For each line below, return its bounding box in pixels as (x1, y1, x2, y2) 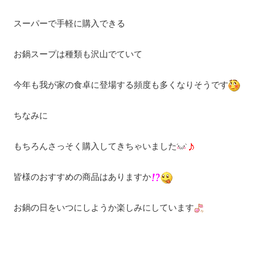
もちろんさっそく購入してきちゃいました (13, 141, 177, 151)
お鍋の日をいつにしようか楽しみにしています (13, 203, 194, 212)
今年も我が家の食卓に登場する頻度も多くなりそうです (13, 80, 228, 90)
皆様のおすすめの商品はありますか (13, 172, 151, 182)
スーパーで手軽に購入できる (13, 18, 125, 28)
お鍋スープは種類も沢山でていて (13, 49, 142, 59)
